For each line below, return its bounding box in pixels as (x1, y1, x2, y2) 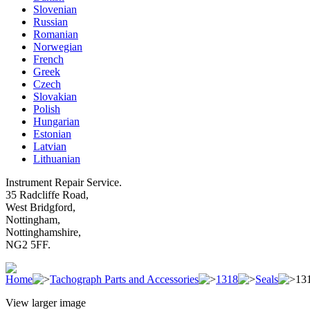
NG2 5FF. (6, 239, 51, 250)
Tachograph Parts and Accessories (50, 273, 199, 285)
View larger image (6, 297, 86, 309)
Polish (33, 103, 60, 115)
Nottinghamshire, (6, 226, 81, 238)
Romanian (33, 28, 78, 40)
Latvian (33, 140, 66, 152)
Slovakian (33, 91, 77, 102)
